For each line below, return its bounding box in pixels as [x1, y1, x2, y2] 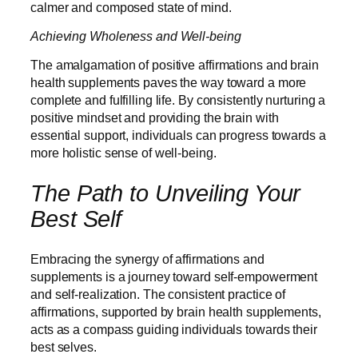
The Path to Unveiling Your [30, 180, 301, 206]
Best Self [30, 205, 122, 232]
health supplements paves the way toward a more [30, 75, 307, 90]
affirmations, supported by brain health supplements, [30, 304, 321, 320]
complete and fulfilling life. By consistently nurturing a [30, 93, 326, 108]
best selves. [30, 340, 100, 355]
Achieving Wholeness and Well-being [30, 28, 241, 43]
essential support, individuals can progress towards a [30, 128, 326, 143]
